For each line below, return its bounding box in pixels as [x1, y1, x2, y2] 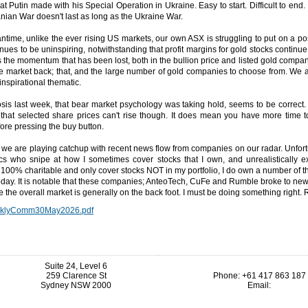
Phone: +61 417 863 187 [212, 271, 306, 280]
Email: [247, 280, 271, 290]
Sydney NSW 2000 [41, 280, 111, 290]
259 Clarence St [45, 271, 107, 280]
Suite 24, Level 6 [45, 261, 107, 271]
